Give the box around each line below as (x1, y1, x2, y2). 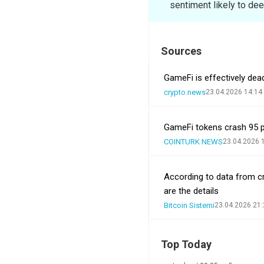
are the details (164, 185, 219, 196)
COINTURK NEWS (164, 137, 223, 146)
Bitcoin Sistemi (164, 200, 214, 210)
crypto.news (164, 87, 206, 97)
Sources (161, 44, 202, 57)
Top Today (161, 237, 212, 250)
